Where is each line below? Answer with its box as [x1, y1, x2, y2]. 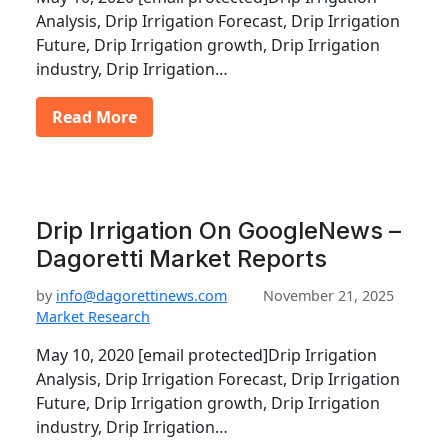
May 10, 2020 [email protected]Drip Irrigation [36, 344, 377, 366]
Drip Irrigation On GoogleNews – [36, 216, 401, 245]
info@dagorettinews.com [56, 286, 227, 305]
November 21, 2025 [263, 286, 394, 305]
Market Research [36, 307, 150, 326]
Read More [52, 106, 137, 128]
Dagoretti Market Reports [36, 244, 327, 273]
